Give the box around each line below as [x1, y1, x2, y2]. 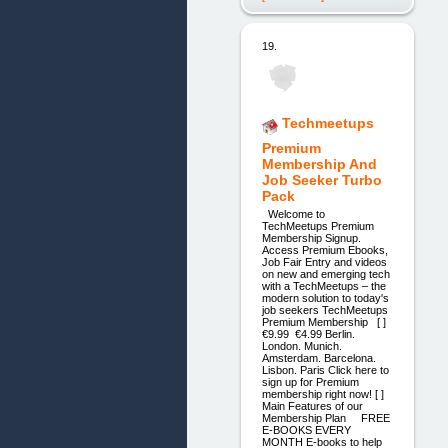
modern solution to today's [261, 292, 389, 305]
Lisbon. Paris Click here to [261, 364, 389, 377]
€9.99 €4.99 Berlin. [261, 328, 355, 341]
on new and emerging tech [261, 268, 390, 281]
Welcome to [261, 208, 325, 221]
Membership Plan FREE [261, 412, 390, 425]
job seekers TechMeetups [261, 304, 388, 317]
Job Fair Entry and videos [261, 256, 387, 269]
